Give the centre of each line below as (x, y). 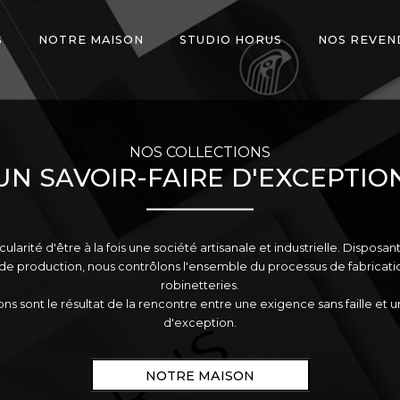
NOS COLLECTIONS (200, 152)
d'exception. (200, 322)
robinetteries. (200, 285)
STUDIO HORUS (231, 40)
